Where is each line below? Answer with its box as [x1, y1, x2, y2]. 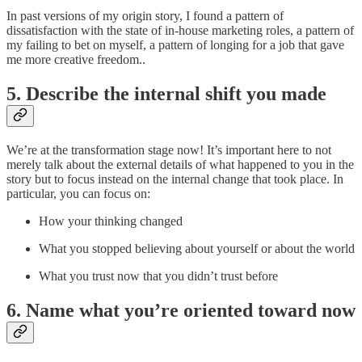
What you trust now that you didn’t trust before [39, 269, 278, 284]
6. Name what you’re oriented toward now [6, 299, 356, 321]
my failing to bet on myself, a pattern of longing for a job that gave [6, 38, 344, 53]
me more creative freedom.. [6, 53, 145, 67]
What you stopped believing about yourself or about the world [39, 242, 355, 256]
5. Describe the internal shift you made [6, 83, 326, 105]
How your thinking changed [39, 214, 183, 229]
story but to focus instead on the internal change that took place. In [6, 172, 343, 187]
